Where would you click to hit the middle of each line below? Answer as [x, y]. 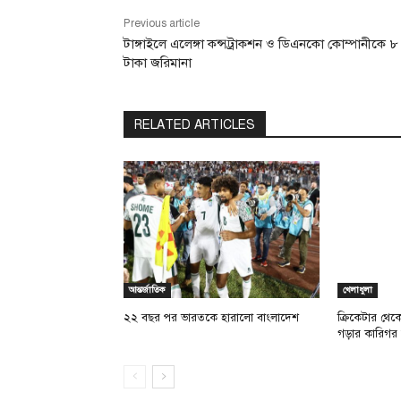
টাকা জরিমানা [158, 62]
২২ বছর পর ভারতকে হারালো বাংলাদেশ [211, 317]
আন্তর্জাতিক [147, 289]
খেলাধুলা [357, 289]
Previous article [162, 23]
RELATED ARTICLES [195, 124]
